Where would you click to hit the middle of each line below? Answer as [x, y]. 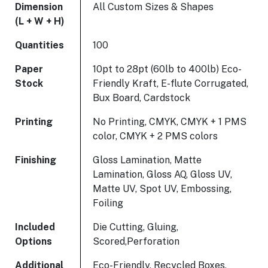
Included [35, 227]
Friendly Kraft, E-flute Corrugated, [170, 84]
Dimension [39, 7]
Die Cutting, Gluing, [135, 227]
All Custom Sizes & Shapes [153, 7]
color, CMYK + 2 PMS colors [155, 136]
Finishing [36, 160]
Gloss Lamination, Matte [147, 160]
